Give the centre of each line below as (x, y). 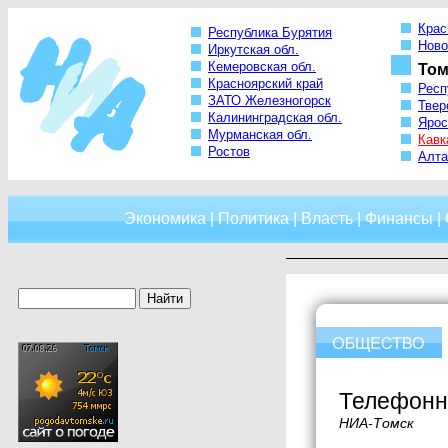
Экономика (165, 218)
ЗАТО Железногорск (269, 101)
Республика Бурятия (270, 33)
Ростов (229, 152)
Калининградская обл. (275, 118)
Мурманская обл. (260, 135)
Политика (253, 218)
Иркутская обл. (253, 50)
